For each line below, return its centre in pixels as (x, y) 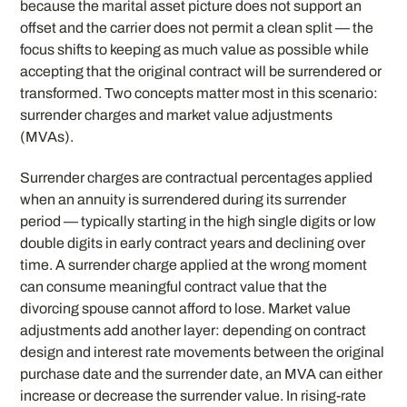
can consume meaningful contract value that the (174, 286)
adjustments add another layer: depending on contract (194, 330)
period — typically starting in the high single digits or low (199, 221)
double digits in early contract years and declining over (193, 243)
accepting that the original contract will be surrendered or (201, 71)
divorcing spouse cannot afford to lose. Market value (186, 308)
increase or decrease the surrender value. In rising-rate (194, 395)
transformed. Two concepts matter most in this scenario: (199, 93)
